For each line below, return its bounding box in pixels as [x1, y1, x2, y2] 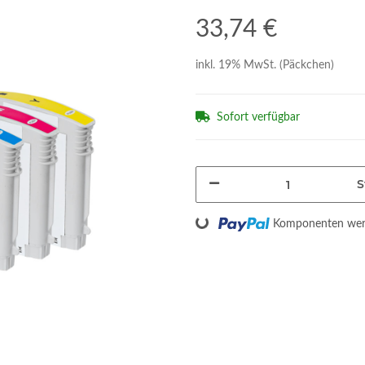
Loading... [161, 212, 208, 244]
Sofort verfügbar [217, 112, 300, 123]
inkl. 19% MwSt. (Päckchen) [196, 59, 334, 71]
